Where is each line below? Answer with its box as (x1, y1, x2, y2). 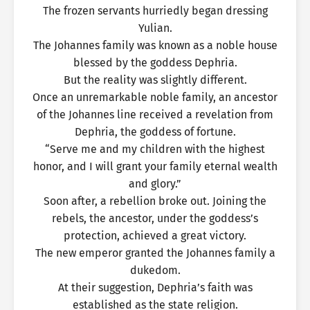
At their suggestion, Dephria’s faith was (57, 281, 253, 294)
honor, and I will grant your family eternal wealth (33, 160, 277, 173)
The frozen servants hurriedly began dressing (42, 4, 268, 17)
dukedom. (129, 264, 181, 277)
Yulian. (138, 21, 172, 35)
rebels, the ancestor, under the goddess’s (52, 212, 258, 225)
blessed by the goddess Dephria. (73, 56, 237, 69)
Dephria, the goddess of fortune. (74, 125, 236, 138)
